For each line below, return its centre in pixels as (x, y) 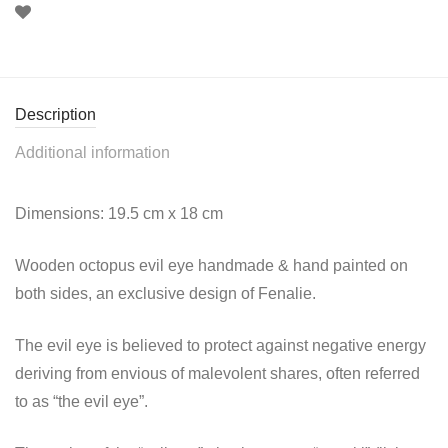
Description (55, 114)
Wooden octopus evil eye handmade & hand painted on (211, 265)
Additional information (92, 152)
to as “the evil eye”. (81, 401)
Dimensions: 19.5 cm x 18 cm (119, 213)
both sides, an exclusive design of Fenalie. (165, 293)
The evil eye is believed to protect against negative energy (220, 345)
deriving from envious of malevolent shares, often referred (217, 373)
